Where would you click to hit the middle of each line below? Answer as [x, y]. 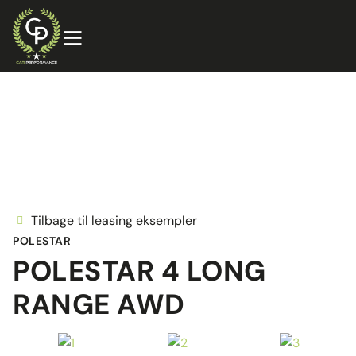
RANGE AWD [99, 304]
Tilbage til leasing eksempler [114, 221]
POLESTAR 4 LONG [139, 271]
